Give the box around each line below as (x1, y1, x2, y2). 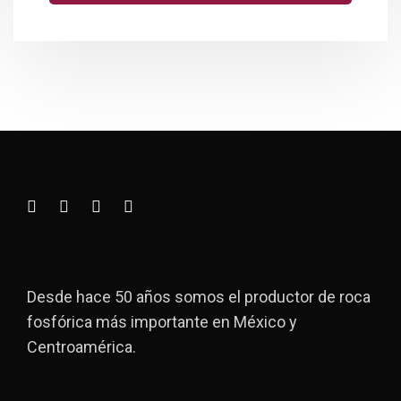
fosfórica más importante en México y (27, 312, 297, 331)
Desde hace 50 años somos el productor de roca (27, 287, 371, 306)
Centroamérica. (27, 337, 136, 356)
